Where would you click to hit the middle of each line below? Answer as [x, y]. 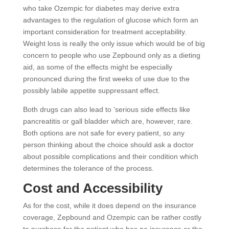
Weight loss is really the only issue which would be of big [114, 44]
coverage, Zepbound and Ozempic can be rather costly [112, 217]
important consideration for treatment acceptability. [105, 32]
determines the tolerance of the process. [88, 168]
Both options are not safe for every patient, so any [104, 133]
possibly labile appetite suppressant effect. [91, 91]
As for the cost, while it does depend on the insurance [109, 206]
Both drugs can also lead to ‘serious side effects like [106, 110]
